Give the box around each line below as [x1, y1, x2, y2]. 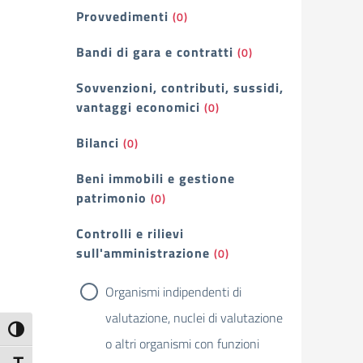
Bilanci [76, 133, 119, 152]
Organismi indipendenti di [105, 282, 241, 301]
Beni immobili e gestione [76, 169, 235, 188]
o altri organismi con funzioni [105, 334, 259, 353]
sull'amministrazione [76, 243, 210, 263]
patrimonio [76, 188, 147, 207]
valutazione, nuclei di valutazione [105, 308, 283, 327]
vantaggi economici [76, 97, 200, 117]
